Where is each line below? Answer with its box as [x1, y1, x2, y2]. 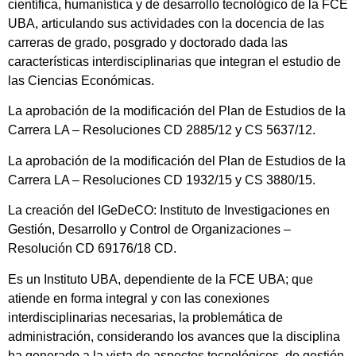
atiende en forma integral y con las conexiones [8, 291, 269, 305]
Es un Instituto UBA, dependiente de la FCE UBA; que [8, 272, 313, 286]
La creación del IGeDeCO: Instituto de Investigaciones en [8, 203, 330, 218]
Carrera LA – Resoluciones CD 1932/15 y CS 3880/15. [8, 172, 315, 187]
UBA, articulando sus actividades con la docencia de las [8, 16, 324, 30]
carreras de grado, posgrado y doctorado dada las [8, 35, 288, 49]
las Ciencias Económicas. [8, 73, 154, 87]
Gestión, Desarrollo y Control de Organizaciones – [8, 222, 291, 237]
